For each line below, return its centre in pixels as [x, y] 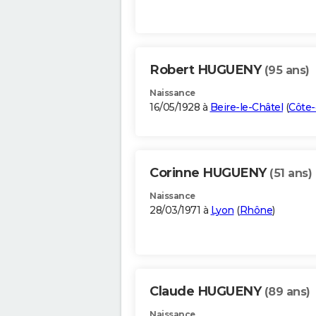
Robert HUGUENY [207, 70]
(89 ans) [287, 292]
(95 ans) [287, 71]
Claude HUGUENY [207, 292]
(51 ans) [291, 174]
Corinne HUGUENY [209, 173]
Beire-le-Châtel [246, 108]
